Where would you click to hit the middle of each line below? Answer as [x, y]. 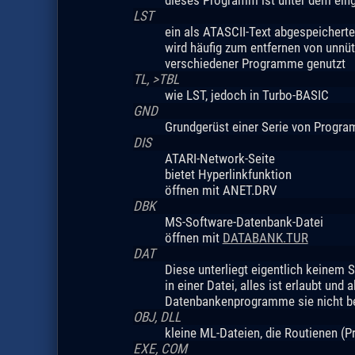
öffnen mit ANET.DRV [221, 190]
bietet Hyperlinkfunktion [228, 174]
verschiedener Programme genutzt [255, 63]
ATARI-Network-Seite [219, 158]
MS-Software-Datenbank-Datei [244, 221]
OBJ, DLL [157, 317]
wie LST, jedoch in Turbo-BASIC [246, 95]
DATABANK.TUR [265, 237]
